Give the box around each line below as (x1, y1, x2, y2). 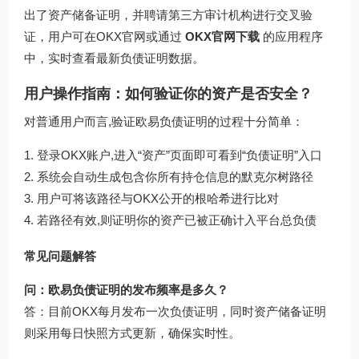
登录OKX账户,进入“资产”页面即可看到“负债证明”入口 (37, 147, 322, 162)
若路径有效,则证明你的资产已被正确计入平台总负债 (37, 212, 317, 227)
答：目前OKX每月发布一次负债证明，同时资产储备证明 (24, 304, 326, 318)
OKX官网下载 (185, 29, 260, 43)
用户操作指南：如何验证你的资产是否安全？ (24, 85, 313, 102)
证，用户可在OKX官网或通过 (24, 29, 185, 43)
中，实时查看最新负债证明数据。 (24, 50, 204, 65)
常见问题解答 (24, 248, 96, 263)
